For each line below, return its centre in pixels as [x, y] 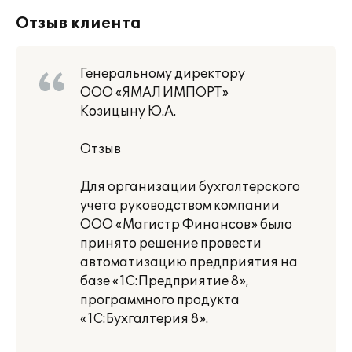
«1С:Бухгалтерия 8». [144, 319]
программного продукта [160, 300]
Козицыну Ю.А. [128, 112]
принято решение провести [171, 244]
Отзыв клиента [79, 24]
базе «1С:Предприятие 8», [165, 281]
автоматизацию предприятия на [189, 262]
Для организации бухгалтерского [190, 187]
